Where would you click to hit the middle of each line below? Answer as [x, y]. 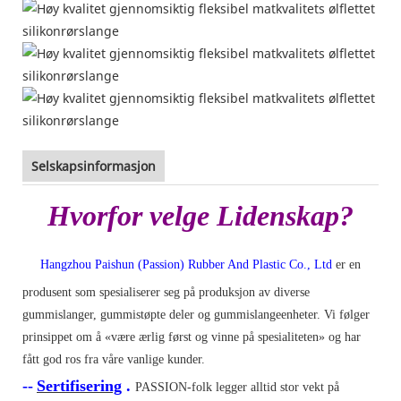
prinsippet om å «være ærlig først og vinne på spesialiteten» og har [192, 337]
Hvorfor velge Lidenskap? [200, 215]
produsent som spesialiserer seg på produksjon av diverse [166, 292]
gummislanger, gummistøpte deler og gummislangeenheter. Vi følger [196, 314]
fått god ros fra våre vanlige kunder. [114, 359]
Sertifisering [79, 385]
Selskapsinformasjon [94, 166]
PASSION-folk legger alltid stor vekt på [237, 387]
